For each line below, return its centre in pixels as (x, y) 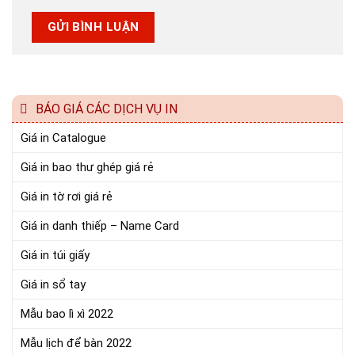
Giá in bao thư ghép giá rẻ (87, 167)
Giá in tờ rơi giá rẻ (67, 196)
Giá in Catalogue (63, 137)
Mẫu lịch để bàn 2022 (76, 343)
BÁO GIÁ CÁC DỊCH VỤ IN (107, 109)
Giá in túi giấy (55, 255)
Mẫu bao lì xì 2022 (67, 313)
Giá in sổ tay (53, 284)
